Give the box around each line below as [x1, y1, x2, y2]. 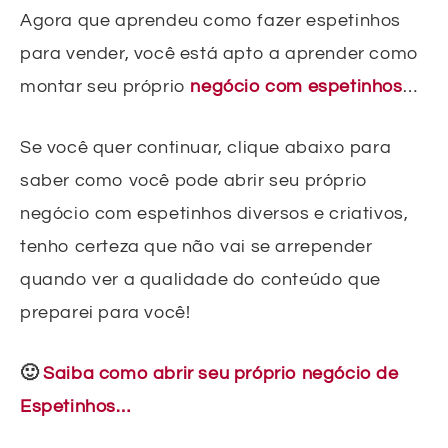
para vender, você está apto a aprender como [20, 43, 419, 63]
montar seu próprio [20, 76, 191, 96]
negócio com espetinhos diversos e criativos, [20, 203, 409, 223]
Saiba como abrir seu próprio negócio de [43, 363, 399, 383]
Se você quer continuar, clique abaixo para [20, 137, 392, 157]
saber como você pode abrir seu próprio [20, 170, 368, 190]
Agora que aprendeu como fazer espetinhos [20, 10, 402, 30]
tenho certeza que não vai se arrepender [20, 236, 373, 256]
